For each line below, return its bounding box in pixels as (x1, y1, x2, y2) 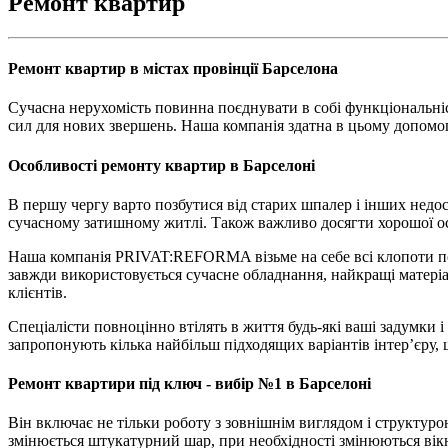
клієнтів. (8, 283, 67, 301)
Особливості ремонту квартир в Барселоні (8, 156, 315, 174)
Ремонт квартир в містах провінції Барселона (8, 60, 338, 78)
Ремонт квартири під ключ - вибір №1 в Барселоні (8, 375, 371, 393)
